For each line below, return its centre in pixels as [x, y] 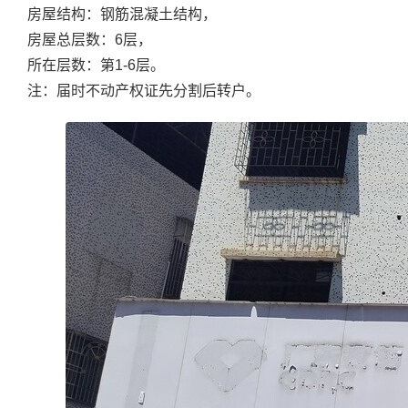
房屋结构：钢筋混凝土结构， [122, 14]
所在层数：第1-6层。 [96, 65]
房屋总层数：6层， [90, 40]
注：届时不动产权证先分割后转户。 [144, 91]
